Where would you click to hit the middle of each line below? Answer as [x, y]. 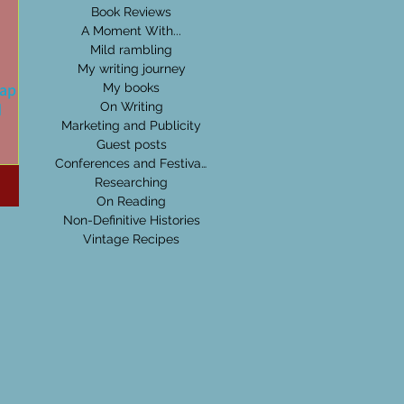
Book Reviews [131, 12]
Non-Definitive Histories [131, 220]
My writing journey [131, 69]
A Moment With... [131, 31]
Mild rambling [131, 50]
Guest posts [131, 144]
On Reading [131, 201]
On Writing [131, 106]
